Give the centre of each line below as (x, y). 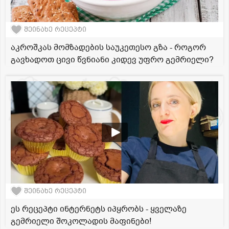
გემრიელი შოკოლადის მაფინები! (81, 221)
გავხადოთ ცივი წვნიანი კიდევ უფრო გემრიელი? (112, 60)
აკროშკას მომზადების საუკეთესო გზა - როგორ (108, 47)
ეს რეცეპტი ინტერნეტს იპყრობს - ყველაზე (99, 209)
